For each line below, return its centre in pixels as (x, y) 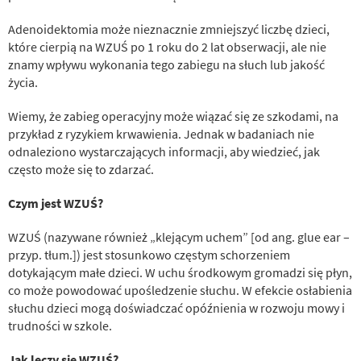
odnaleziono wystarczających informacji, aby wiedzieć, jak (164, 151)
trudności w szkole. (60, 325)
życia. (23, 82)
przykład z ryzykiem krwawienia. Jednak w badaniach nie (161, 133)
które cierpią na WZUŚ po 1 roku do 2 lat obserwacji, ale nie (167, 46)
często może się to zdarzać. (81, 169)
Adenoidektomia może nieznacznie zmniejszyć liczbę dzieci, (169, 29)
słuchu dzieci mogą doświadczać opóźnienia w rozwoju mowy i (176, 307)
